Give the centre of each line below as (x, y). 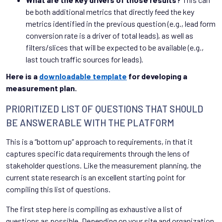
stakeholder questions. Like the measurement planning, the (104, 165)
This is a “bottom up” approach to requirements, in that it (99, 141)
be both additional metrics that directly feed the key (110, 11)
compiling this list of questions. (58, 189)
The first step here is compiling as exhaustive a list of (94, 209)
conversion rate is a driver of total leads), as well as (110, 35)
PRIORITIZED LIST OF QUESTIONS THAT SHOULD (105, 109)
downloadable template (83, 76)
